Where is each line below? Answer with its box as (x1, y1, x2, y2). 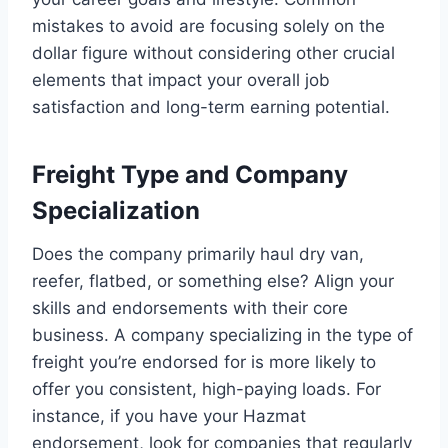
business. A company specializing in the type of (32, 324, 413, 345)
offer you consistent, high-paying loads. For (32, 378, 381, 399)
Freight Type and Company (32, 159, 348, 189)
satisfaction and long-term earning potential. (32, 96, 390, 117)
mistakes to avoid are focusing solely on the (32, 15, 385, 36)
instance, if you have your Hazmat (32, 405, 306, 426)
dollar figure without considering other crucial (32, 42, 395, 63)
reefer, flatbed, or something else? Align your (32, 270, 394, 291)
